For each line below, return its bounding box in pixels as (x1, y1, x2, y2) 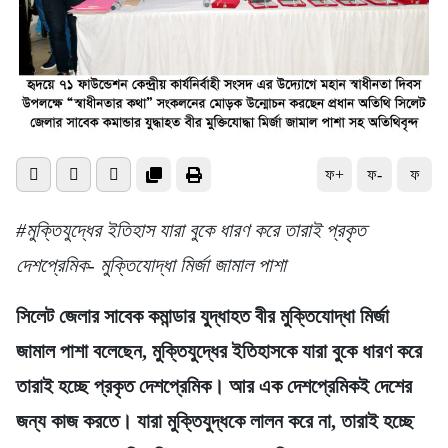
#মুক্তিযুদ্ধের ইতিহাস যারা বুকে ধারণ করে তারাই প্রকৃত (16, 219, 366, 242)
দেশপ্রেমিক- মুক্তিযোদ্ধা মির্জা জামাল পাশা (16, 254, 286, 277)
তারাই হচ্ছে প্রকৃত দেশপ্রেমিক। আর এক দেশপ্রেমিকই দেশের (16, 375, 412, 398)
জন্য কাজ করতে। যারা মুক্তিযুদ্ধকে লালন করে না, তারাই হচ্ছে (16, 410, 414, 433)
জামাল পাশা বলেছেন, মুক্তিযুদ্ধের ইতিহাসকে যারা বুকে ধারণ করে (16, 340, 422, 363)
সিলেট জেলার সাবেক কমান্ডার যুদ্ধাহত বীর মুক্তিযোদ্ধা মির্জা (16, 305, 389, 328)
